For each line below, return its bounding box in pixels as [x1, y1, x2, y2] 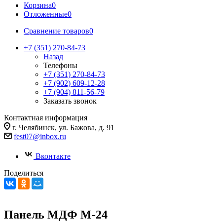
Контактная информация [4, 113, 87, 122]
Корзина [24, 1, 52, 9]
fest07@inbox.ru [14, 132, 66, 141]
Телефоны [43, 61, 77, 70]
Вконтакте [36, 152, 71, 160]
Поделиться [4, 169, 43, 177]
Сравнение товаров [24, 27, 89, 35]
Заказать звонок [43, 97, 97, 105]
